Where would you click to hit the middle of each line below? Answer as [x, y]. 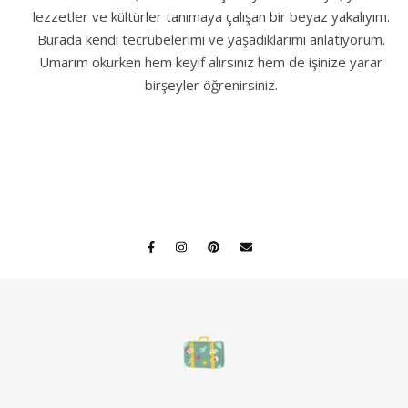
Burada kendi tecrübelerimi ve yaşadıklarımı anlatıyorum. [211, 39]
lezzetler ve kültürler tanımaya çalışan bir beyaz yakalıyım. [211, 16]
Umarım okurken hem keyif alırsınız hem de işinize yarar [211, 61]
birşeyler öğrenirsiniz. [211, 84]
